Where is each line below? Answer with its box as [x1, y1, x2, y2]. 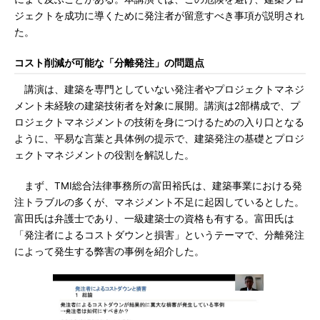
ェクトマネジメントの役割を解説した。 [14, 149, 194, 161]
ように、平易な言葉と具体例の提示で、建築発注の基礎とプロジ [14, 133, 304, 144]
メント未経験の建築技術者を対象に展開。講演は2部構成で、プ [14, 100, 300, 111]
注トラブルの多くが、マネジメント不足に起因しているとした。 [14, 196, 304, 208]
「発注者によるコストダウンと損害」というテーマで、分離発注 [14, 229, 304, 241]
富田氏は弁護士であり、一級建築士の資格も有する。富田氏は [14, 213, 294, 224]
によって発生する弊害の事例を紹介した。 [14, 246, 204, 257]
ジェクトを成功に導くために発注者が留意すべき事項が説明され [14, 10, 304, 21]
